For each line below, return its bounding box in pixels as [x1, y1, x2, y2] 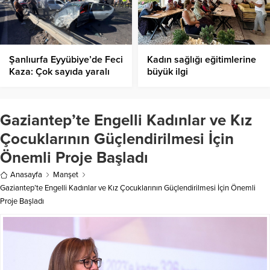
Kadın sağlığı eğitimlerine [147, 54, 256, 66]
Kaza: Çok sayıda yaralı [9, 66, 110, 78]
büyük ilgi [147, 66, 188, 78]
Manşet [53, 170, 78, 180]
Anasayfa [10, 170, 42, 180]
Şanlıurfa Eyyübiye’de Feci [9, 54, 123, 66]
